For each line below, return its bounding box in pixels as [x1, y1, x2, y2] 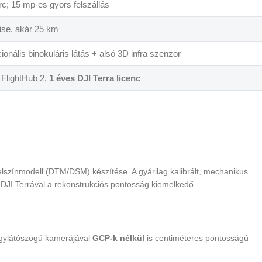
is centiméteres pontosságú [144, 233, 249, 243]
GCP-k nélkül [92, 233, 144, 243]
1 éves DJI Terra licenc [49, 73, 140, 84]
